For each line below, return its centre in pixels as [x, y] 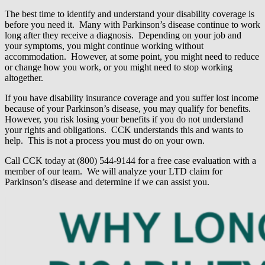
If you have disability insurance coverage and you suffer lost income [132, 98]
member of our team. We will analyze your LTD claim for [114, 172]
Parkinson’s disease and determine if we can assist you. [107, 182]
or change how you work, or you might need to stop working [119, 67]
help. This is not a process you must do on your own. [105, 141]
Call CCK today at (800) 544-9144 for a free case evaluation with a [130, 161]
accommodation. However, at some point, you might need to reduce [132, 57]
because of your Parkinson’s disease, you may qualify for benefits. [129, 109]
